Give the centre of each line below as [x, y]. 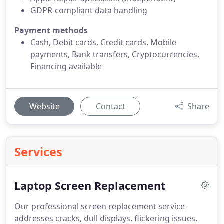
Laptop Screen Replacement [90, 186]
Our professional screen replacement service [100, 206]
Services [38, 152]
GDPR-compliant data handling [89, 10]
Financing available [66, 66]
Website [44, 106]
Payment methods [51, 30]
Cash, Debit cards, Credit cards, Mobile [103, 42]
